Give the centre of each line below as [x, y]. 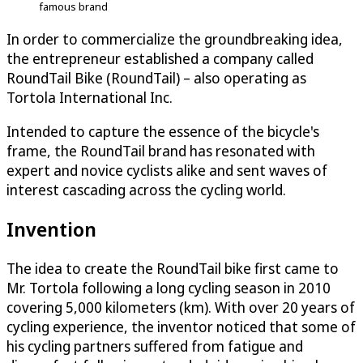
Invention [51, 229]
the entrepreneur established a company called [160, 59]
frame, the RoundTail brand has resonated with [161, 151]
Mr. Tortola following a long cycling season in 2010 [169, 288]
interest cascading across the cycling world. [146, 190]
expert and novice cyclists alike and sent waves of [167, 171]
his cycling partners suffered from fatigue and [155, 346]
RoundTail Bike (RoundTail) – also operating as [156, 78]
